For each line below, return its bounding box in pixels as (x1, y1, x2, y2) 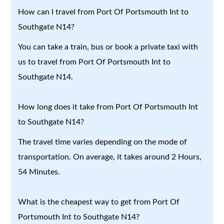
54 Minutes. (18, 167, 60, 176)
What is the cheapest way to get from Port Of (18, 197, 180, 206)
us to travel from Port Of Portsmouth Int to (18, 57, 171, 66)
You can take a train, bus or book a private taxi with (18, 42, 198, 51)
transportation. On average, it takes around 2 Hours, (18, 152, 202, 161)
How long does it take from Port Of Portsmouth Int (18, 102, 198, 111)
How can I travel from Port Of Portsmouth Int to (18, 7, 189, 16)
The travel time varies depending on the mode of (18, 137, 187, 146)
